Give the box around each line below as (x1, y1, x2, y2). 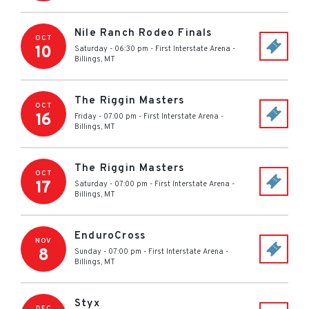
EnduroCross (74, 230, 146, 243)
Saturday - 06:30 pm (74, 44, 148, 54)
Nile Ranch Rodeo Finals (74, 27, 212, 40)
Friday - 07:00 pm (74, 112, 137, 121)
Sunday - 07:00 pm (74, 247, 141, 257)
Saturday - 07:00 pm (74, 179, 148, 189)
